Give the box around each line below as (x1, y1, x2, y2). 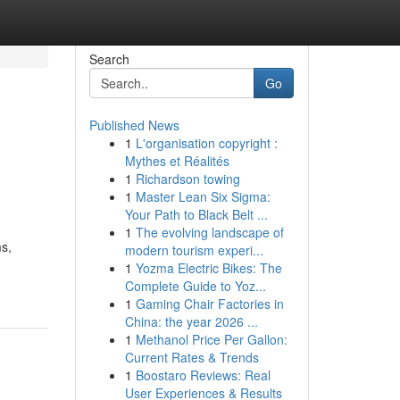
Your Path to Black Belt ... (124, 205, 268, 223)
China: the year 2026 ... (124, 312, 258, 330)
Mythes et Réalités (124, 152, 229, 170)
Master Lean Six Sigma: (135, 187, 271, 205)
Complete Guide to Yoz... (124, 277, 266, 295)
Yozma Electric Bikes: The (135, 259, 282, 277)
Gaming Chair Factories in (135, 295, 284, 312)
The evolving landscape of (135, 223, 284, 241)
